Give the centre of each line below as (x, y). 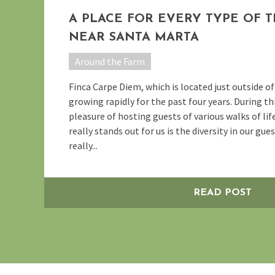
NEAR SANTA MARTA (134, 37)
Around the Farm (110, 61)
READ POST (222, 192)
